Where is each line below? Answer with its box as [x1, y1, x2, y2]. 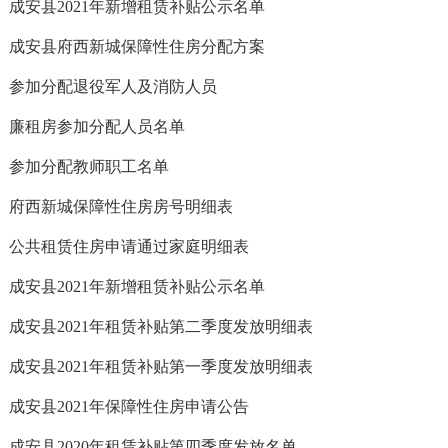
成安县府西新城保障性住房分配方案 [9, 38, 265, 55]
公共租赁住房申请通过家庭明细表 [9, 238, 249, 255]
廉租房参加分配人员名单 [9, 118, 185, 135]
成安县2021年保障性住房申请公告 [9, 398, 249, 415]
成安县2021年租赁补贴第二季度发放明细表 [9, 318, 313, 335]
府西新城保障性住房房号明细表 [9, 198, 233, 215]
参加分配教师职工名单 [9, 158, 169, 175]
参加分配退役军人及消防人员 [9, 78, 217, 95]
